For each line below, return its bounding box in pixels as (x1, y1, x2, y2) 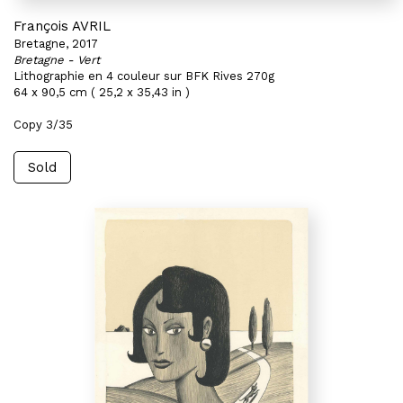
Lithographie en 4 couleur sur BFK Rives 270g (13, 69, 274, 83)
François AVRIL (13, 18, 111, 34)
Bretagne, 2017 (13, 37, 98, 50)
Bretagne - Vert (13, 53, 100, 67)
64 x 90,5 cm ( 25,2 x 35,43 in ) (13, 85, 190, 99)
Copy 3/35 (13, 118, 73, 131)
